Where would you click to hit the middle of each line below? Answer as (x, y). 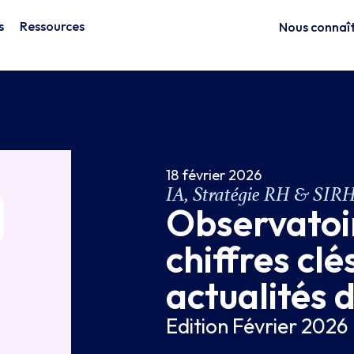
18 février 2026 (213, 175)
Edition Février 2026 (256, 326)
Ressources (52, 26)
